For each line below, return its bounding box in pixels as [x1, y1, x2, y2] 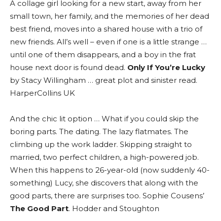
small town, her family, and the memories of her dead [10, 11, 209, 21]
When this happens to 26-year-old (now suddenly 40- [10, 165, 210, 175]
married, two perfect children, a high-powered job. [10, 152, 199, 162]
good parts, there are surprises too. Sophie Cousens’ [10, 191, 204, 201]
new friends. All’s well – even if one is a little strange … [10, 37, 207, 47]
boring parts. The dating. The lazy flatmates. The [10, 127, 188, 137]
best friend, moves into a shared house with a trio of [10, 24, 202, 34]
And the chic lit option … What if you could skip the [10, 114, 199, 124]
